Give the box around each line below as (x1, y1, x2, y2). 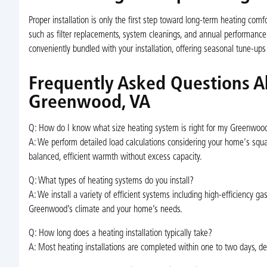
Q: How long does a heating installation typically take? (28, 229, 212, 239)
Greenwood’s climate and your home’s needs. (28, 205, 182, 215)
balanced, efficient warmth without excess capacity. (28, 153, 202, 163)
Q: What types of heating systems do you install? (28, 176, 194, 187)
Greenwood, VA (28, 93, 150, 113)
